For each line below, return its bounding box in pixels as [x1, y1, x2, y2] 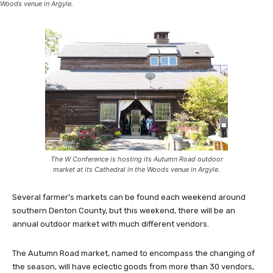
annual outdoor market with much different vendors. [12, 219, 209, 229]
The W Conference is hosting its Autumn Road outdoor [50, 154, 223, 163]
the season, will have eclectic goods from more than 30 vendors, [12, 261, 254, 271]
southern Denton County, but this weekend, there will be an [12, 205, 235, 215]
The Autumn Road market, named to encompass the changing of [12, 248, 255, 258]
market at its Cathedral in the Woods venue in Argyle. [53, 165, 220, 174]
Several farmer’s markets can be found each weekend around [12, 192, 246, 202]
